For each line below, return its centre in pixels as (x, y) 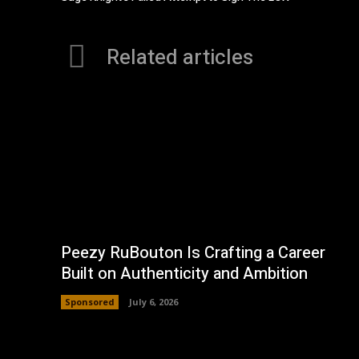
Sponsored (90, 301)
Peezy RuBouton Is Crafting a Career (193, 252)
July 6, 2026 (153, 301)
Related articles (180, 57)
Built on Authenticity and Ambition (184, 273)
